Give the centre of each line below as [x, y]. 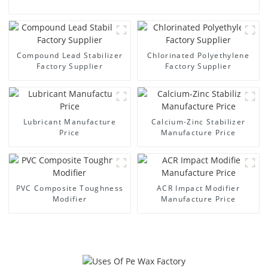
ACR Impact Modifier [198, 188]
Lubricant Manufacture [70, 121]
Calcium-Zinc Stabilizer [198, 121]
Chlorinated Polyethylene [198, 55]
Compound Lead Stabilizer [70, 55]
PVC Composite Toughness [70, 188]
